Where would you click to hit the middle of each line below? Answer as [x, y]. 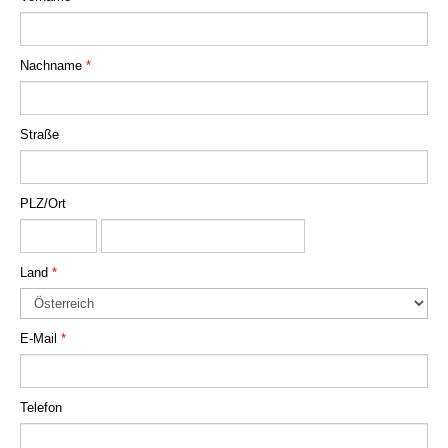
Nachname [53, 65]
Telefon [41, 407]
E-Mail [40, 338]
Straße [39, 134]
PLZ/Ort [43, 203]
